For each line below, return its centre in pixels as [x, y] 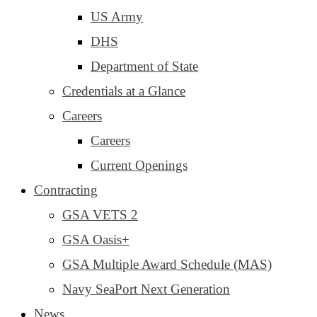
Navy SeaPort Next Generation [146, 289]
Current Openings [139, 165]
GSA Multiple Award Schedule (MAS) [167, 264]
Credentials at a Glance [124, 91]
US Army [117, 17]
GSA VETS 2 [100, 215]
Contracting [66, 190]
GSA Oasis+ [96, 240]
